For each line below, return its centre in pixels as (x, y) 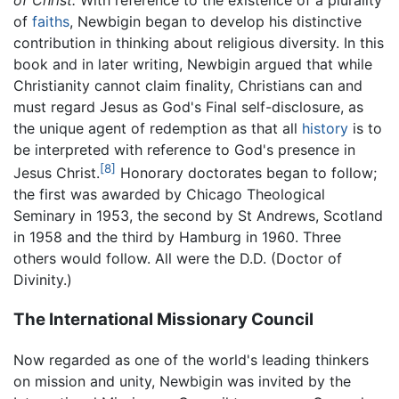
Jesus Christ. (57, 173)
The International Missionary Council (163, 320)
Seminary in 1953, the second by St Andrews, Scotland (198, 216)
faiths (51, 22)
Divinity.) (43, 280)
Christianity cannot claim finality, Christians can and (188, 86)
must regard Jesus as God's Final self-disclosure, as (188, 107)
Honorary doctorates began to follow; (246, 173)
